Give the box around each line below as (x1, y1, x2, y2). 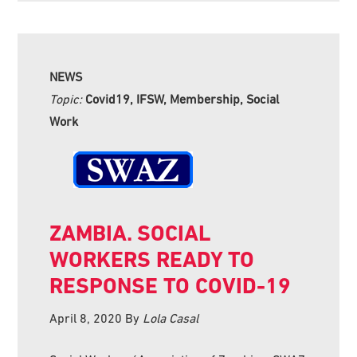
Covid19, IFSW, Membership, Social (85, 91, 280, 106)
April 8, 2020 (49, 310, 123, 325)
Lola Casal (143, 310, 199, 325)
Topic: (49, 91, 86, 106)
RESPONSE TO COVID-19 (49, 272, 292, 299)
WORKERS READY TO (49, 245, 255, 273)
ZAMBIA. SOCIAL (49, 219, 211, 246)
